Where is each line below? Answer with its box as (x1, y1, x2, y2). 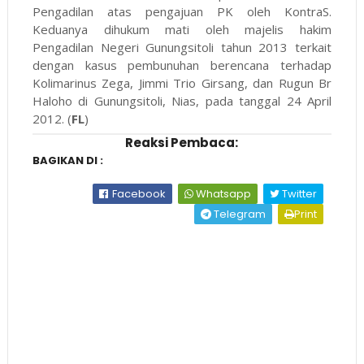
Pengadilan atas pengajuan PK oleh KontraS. (32, 3, 332, 20)
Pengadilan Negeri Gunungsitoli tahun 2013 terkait (32, 39, 332, 56)
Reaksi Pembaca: (125, 134, 239, 152)
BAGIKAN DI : (32, 153, 103, 169)
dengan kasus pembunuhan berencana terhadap (32, 57, 332, 74)
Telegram (211, 206, 266, 223)
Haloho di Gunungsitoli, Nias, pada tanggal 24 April (32, 93, 332, 110)
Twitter (279, 186, 318, 202)
